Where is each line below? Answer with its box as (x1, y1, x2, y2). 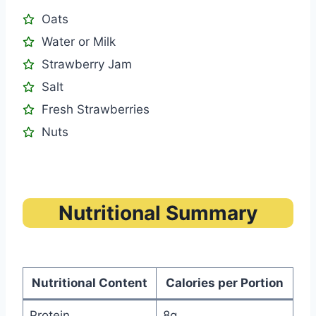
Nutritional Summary (59, 201, 257, 226)
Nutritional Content (32, 276, 147, 291)
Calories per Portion (166, 276, 284, 291)
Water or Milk (42, 35, 116, 49)
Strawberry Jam (42, 57, 132, 72)
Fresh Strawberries (42, 102, 150, 117)
